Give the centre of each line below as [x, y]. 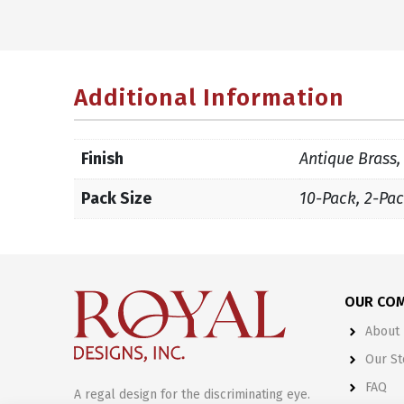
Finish [102, 158]
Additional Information [209, 97]
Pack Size [116, 198]
